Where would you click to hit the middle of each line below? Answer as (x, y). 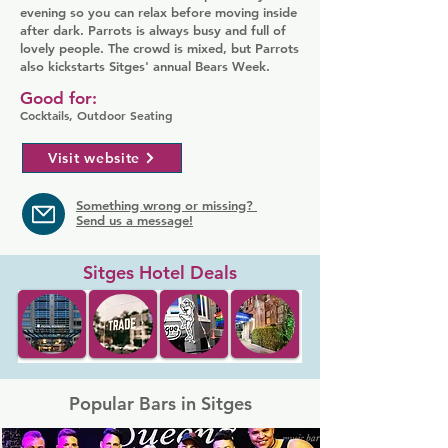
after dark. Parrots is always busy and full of (153, 30)
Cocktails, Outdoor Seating (96, 115)
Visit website (94, 158)
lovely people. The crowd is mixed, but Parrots (159, 48)
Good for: (58, 98)
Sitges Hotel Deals (159, 272)
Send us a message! (134, 220)
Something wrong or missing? (166, 205)
